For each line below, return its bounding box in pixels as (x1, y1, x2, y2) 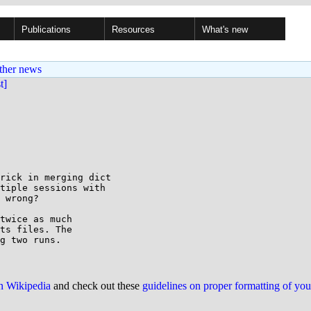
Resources (112, 24, 155, 35)
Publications (22, 24, 71, 35)
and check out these (51, 280, 142, 292)
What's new (202, 24, 248, 35)
